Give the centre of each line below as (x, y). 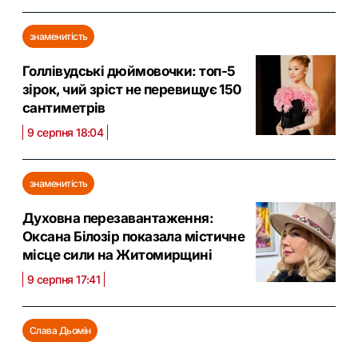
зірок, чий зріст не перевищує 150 (132, 89)
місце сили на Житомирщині (117, 255)
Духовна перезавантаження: (118, 218)
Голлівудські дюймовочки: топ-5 (129, 71)
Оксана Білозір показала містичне (134, 236)
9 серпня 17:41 (64, 279)
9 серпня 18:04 (66, 132)
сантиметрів (64, 107)
